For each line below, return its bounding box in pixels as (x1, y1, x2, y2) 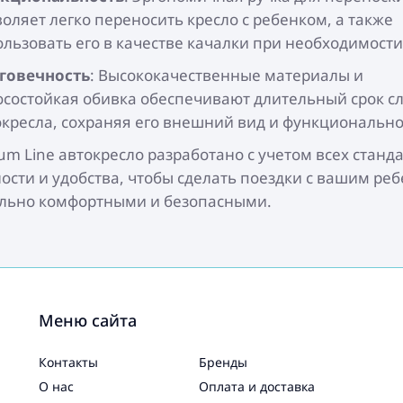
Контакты (38, 354, 98, 371)
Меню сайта (38, 309, 137, 331)
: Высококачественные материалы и (90, 65, 363, 85)
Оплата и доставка (198, 378, 315, 395)
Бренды (198, 354, 247, 371)
